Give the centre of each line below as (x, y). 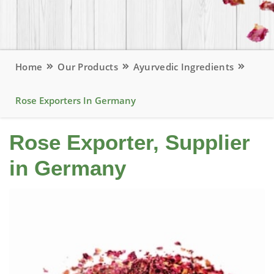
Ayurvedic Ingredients (183, 67)
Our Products (88, 67)
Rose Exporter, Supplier (130, 142)
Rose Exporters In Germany (76, 100)
